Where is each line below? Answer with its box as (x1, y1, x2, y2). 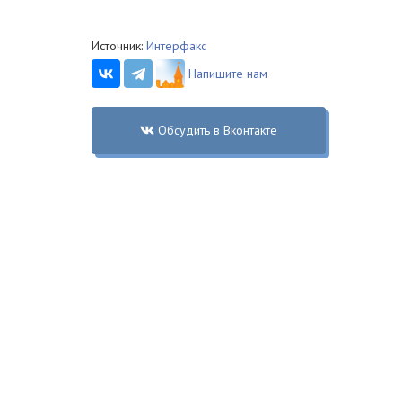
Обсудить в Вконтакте (157, 122, 277, 138)
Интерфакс (146, 38, 206, 54)
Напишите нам (188, 66, 267, 82)
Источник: (92, 38, 146, 54)
